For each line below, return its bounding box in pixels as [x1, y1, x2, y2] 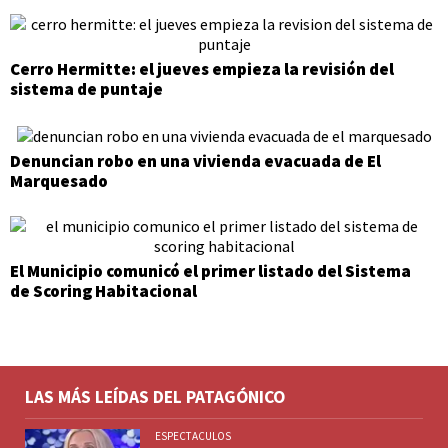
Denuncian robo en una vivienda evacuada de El [10, 150, 381, 172]
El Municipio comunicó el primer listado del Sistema [10, 260, 411, 282]
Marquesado [10, 170, 108, 192]
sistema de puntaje [10, 77, 163, 100]
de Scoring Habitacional [10, 280, 197, 302]
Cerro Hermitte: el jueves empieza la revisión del [10, 57, 394, 80]
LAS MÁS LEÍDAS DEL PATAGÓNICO [25, 386, 285, 408]
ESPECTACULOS [155, 429, 231, 443]
